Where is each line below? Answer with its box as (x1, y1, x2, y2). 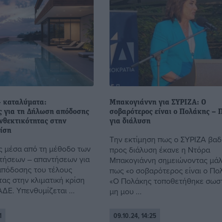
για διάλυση (110, 117, 151, 125)
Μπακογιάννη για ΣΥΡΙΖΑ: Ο (110, 98, 207, 107)
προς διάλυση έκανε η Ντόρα (110, 144, 211, 155)
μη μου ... (110, 185, 142, 197)
